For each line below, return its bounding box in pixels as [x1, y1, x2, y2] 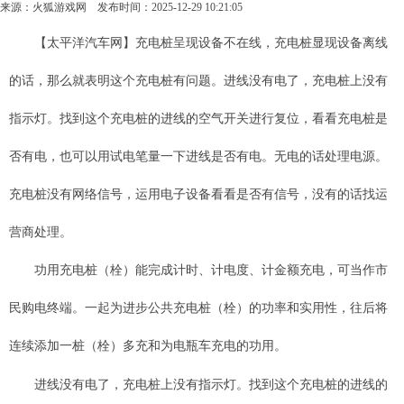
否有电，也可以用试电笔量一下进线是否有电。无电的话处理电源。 [9, 150, 388, 163]
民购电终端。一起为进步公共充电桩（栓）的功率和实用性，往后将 [9, 301, 388, 315]
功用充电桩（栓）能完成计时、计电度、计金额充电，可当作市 [9, 263, 388, 277]
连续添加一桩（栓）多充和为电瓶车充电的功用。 [9, 339, 287, 353]
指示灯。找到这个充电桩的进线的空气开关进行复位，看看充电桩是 [9, 112, 388, 125]
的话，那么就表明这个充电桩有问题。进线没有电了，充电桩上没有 [9, 74, 388, 87]
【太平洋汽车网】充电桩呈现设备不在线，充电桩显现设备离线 [9, 36, 388, 50]
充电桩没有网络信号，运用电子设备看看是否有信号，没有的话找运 [9, 188, 388, 201]
